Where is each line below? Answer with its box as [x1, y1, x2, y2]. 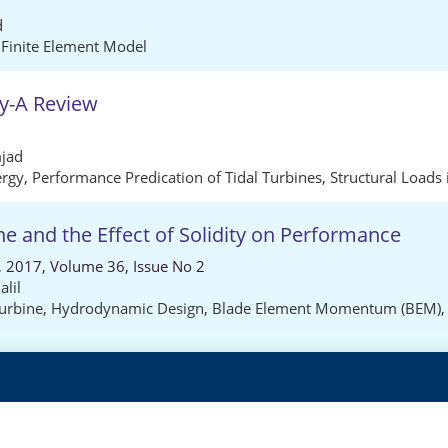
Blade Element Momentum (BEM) [212, 298, 441, 318]
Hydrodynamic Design [51, 298, 204, 318]
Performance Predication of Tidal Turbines [32, 167, 322, 187]
